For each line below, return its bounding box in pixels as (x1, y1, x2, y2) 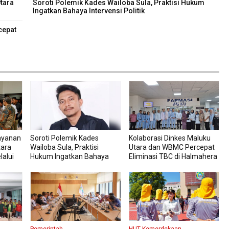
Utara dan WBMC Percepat (128, 143, 215, 152)
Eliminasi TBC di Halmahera (128, 152, 217, 161)
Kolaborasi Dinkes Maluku (128, 134, 211, 143)
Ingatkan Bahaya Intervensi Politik (33, 7, 145, 15)
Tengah (128, 162, 153, 170)
